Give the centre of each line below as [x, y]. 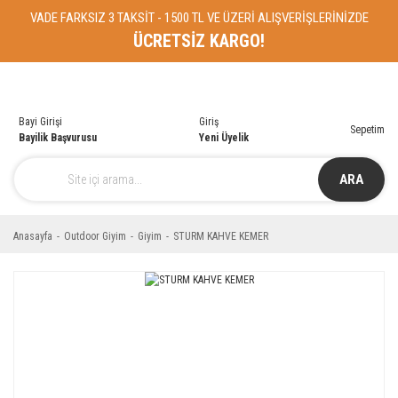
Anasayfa [33, 236]
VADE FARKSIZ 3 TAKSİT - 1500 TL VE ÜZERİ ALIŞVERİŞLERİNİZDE [199, 18]
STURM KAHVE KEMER [221, 236]
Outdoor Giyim [95, 236]
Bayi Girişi [40, 122]
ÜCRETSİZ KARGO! [199, 41]
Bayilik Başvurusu [58, 138]
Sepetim [367, 130]
